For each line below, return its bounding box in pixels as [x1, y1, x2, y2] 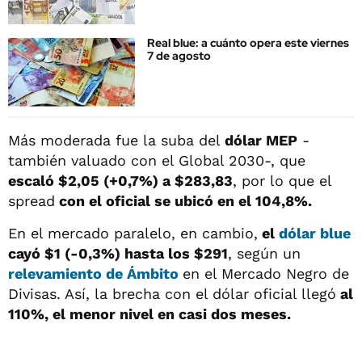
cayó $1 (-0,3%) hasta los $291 [8, 244, 228, 262]
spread [8, 192, 55, 209]
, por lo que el [233, 171, 331, 189]
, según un [228, 244, 301, 262]
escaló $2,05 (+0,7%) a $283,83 [8, 171, 233, 189]
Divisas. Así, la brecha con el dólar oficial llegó [8, 284, 336, 302]
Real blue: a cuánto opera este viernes [147, 36, 349, 51]
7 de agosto [147, 48, 211, 64]
